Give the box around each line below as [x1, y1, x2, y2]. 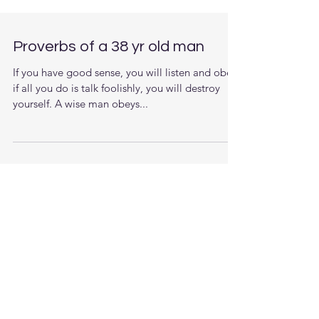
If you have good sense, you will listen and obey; [13, 94, 240, 108]
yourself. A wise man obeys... [13, 125, 148, 139]
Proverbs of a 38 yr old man [13, 67, 204, 83]
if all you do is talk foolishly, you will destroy [13, 110, 220, 123]
